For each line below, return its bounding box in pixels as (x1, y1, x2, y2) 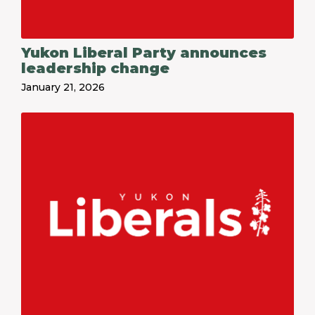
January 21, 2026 (21, 81, 105, 94)
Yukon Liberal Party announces (21, 44, 266, 61)
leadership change (21, 60, 169, 77)
